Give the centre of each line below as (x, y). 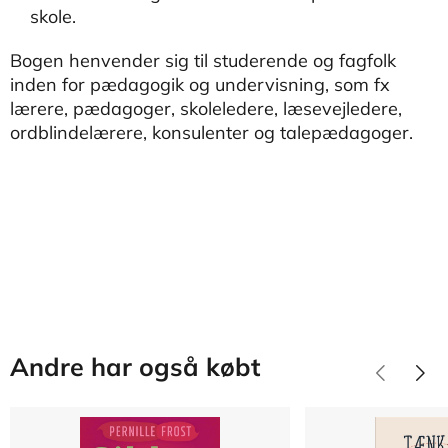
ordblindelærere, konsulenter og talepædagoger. (211, 132)
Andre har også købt (135, 366)
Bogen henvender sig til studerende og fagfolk (203, 60)
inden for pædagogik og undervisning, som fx (200, 84)
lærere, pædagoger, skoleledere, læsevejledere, (206, 108)
